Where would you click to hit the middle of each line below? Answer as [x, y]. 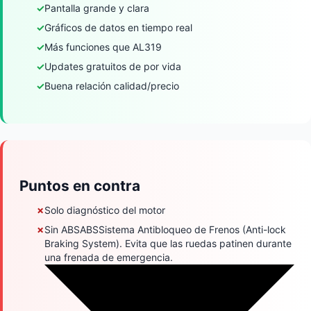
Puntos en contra [80, 185]
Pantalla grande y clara [97, 8]
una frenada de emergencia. [109, 257]
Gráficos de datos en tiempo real [118, 27]
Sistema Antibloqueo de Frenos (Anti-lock [192, 229]
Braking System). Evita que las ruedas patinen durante [168, 243]
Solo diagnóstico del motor [105, 210]
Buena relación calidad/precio [112, 85]
